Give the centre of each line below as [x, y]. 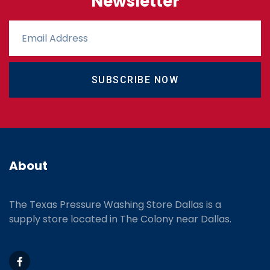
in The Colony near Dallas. [171, 219]
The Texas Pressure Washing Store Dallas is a [115, 205]
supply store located [59, 219]
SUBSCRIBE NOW [135, 80]
